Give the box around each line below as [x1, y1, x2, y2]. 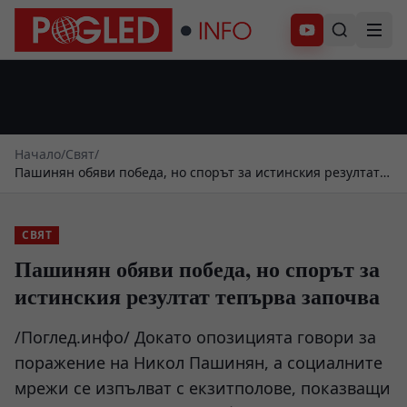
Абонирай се [306, 26, 385, 43]
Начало [15, 145, 61, 163]
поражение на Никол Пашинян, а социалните [15, 352, 382, 373]
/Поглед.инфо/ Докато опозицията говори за [15, 326, 376, 348]
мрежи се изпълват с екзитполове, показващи [15, 377, 391, 399]
